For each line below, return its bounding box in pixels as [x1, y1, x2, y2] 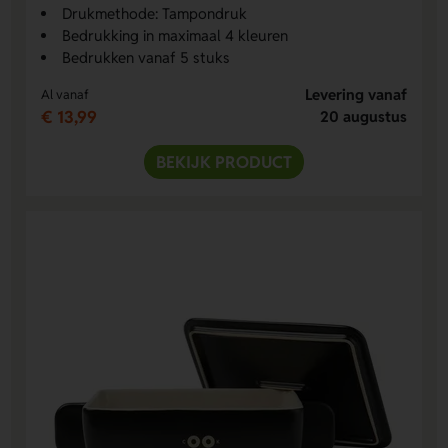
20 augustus [319, 106, 407, 126]
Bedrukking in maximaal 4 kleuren [62, 25, 289, 45]
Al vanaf [41, 85, 90, 103]
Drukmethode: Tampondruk [62, 3, 248, 23]
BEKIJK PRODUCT [156, 150, 292, 173]
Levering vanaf [304, 84, 407, 104]
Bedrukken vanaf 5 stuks [62, 47, 231, 67]
